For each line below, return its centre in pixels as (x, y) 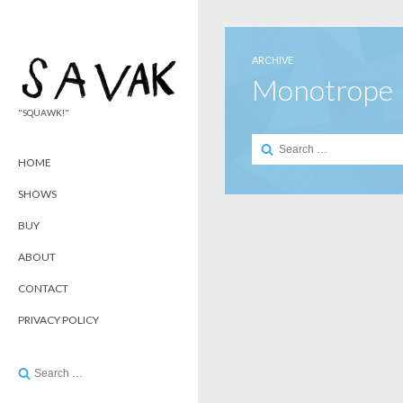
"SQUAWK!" (44, 112)
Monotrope (322, 90)
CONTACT (43, 288)
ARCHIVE (273, 60)
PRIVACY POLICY (58, 319)
